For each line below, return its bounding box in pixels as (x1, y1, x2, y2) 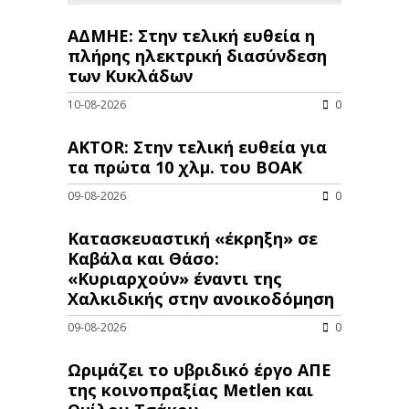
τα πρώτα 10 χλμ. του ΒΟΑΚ (68, 155, 302, 178)
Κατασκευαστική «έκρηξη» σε (68, 226, 318, 249)
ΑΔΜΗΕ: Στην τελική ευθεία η (68, 24, 315, 47)
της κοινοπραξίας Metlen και (68, 378, 313, 401)
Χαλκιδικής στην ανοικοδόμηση (68, 287, 334, 309)
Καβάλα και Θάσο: (68, 246, 219, 269)
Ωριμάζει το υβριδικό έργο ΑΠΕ (68, 358, 331, 381)
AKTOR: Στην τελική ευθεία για (68, 135, 327, 158)
